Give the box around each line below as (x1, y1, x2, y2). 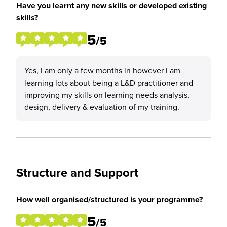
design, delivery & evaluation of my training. (24, 101, 179, 112)
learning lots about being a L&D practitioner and (24, 77, 193, 88)
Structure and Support (16, 164, 138, 181)
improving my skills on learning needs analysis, (24, 89, 190, 100)
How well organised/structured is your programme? (16, 194, 203, 205)
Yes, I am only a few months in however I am (24, 65, 180, 76)
